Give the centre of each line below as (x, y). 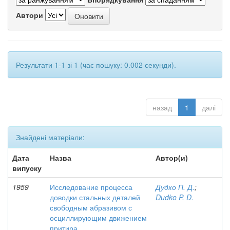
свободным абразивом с (91, 207)
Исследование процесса (91, 187)
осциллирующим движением (98, 218)
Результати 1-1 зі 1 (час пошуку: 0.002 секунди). (96, 65)
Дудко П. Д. (175, 187)
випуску (27, 168)
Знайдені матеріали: (50, 137)
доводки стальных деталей (95, 197)
